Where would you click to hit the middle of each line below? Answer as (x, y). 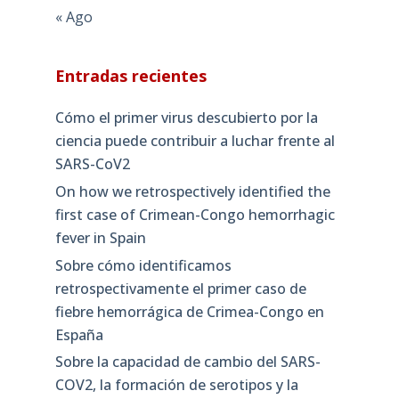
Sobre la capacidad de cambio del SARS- (187, 362)
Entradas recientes (130, 75)
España (79, 334)
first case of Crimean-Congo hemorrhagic (195, 214)
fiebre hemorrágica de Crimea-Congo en (189, 311)
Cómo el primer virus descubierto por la (186, 117)
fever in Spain (100, 237)
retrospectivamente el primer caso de (180, 288)
